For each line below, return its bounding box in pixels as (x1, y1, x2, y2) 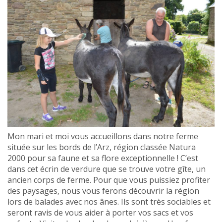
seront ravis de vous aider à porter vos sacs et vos (7, 207, 193, 219)
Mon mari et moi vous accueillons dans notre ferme (7, 131, 198, 142)
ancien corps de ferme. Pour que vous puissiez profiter (7, 174, 210, 186)
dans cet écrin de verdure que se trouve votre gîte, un (7, 164, 206, 175)
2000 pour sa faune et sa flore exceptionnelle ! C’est (7, 153, 198, 164)
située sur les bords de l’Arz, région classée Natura (7, 142, 196, 153)
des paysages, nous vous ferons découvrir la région (7, 185, 199, 197)
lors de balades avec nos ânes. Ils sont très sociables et (7, 196, 211, 208)
